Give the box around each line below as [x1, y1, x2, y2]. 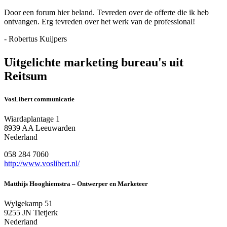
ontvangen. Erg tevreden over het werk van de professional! [4, 17, 195, 26]
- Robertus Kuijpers [4, 34, 67, 44]
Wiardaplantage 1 [4, 115, 60, 124]
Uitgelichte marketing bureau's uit [4, 56, 183, 69]
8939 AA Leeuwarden [4, 124, 75, 133]
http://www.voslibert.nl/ [4, 159, 80, 168]
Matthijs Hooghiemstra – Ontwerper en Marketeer [4, 179, 148, 187]
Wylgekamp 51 [4, 199, 53, 208]
